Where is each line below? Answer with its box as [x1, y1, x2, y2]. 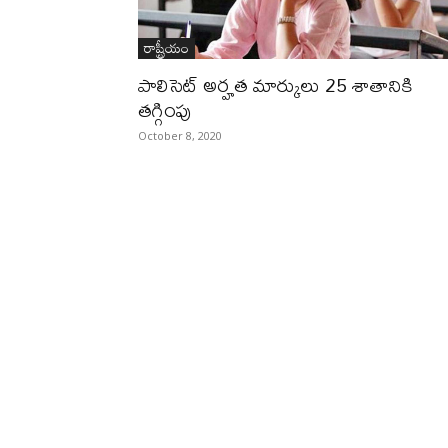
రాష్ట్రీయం [144, 34, 189, 61]
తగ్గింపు [138, 90, 192, 129]
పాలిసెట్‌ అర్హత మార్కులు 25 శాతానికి [138, 65, 413, 104]
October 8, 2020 [138, 128, 222, 143]
